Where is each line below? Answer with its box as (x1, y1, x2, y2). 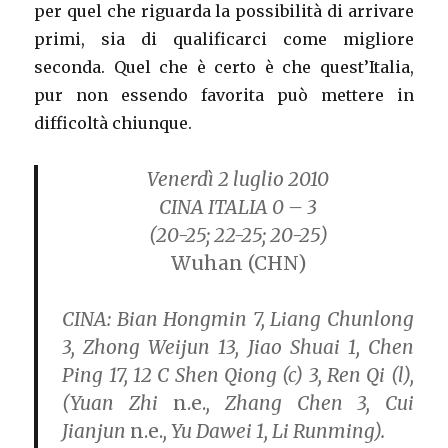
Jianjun (62, 419, 131, 444)
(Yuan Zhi (62, 391, 158, 416)
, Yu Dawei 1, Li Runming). (163, 419, 386, 444)
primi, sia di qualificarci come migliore (34, 29, 414, 50)
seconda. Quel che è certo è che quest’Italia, (34, 57, 414, 78)
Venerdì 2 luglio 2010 (147, 167, 329, 192)
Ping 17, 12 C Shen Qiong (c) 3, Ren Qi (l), (62, 363, 414, 388)
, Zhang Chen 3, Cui (206, 391, 414, 416)
